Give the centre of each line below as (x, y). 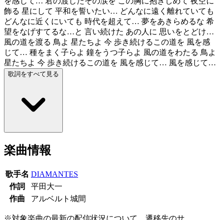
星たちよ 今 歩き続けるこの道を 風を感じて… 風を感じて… (110, 62)
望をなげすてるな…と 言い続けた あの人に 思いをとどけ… (109, 31)
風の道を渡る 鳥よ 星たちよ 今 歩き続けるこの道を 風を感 (107, 42)
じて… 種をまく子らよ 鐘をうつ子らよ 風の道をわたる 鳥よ (110, 52)
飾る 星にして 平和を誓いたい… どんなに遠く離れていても (109, 11)
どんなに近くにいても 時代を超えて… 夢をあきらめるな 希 (109, 21)
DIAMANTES (55, 174)
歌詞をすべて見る (33, 74)
